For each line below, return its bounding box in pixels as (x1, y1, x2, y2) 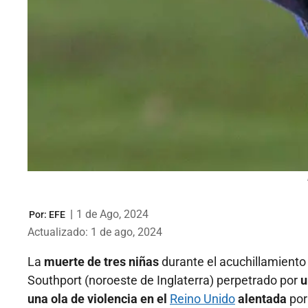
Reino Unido (170, 291, 235, 307)
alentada (235, 291, 287, 307)
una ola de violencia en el (27, 291, 170, 307)
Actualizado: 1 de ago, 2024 (27, 225, 162, 239)
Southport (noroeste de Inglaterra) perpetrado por (27, 273, 300, 288)
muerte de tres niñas (44, 254, 159, 269)
